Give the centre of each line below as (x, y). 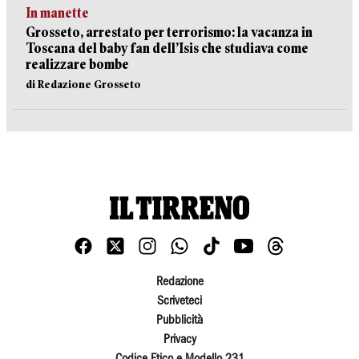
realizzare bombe (77, 65)
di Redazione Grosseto (83, 84)
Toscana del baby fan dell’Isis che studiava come (167, 48)
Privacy (179, 340)
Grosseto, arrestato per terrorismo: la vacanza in (169, 32)
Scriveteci (179, 302)
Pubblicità (179, 321)
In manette (57, 13)
